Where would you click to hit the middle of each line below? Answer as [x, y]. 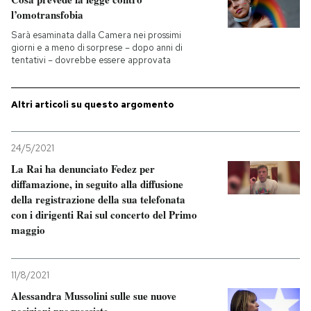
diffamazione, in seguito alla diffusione [97, 184]
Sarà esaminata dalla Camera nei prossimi [96, 35]
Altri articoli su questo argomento [93, 104]
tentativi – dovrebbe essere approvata [91, 60]
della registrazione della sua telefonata [98, 199]
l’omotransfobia [47, 15]
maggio [28, 230]
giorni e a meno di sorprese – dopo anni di [97, 48]
